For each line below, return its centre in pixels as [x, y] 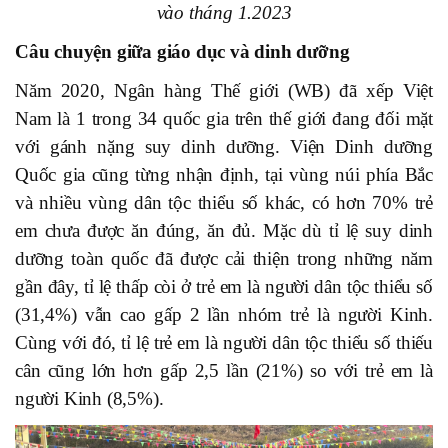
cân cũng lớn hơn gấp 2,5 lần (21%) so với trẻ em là [224, 371]
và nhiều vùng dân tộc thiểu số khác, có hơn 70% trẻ [224, 203]
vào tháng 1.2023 [224, 13]
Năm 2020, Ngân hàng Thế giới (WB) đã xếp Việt [224, 91]
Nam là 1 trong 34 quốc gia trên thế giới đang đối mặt [224, 119]
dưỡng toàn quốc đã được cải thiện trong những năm [224, 259]
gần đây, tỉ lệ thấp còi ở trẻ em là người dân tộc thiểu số [224, 287]
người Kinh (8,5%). [89, 399]
